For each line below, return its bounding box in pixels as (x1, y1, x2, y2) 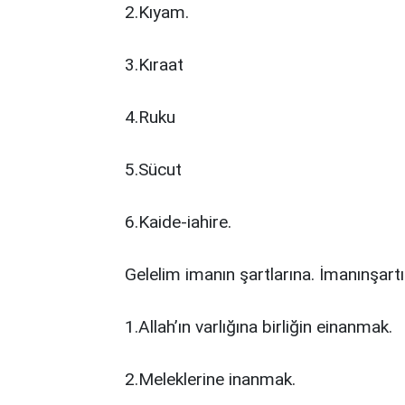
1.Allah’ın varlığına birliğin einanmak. (125, 316, 392, 337)
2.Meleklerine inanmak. (125, 369, 296, 390)
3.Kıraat (125, 54, 184, 75)
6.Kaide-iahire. (125, 212, 231, 232)
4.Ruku (125, 107, 175, 127)
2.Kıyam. (125, 2, 189, 23)
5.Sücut (125, 159, 182, 180)
